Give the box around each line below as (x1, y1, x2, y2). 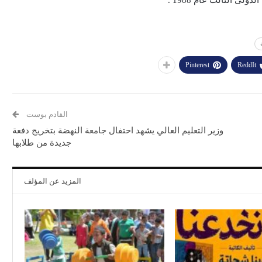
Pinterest (185, 61, 209, 70)
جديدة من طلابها (12, 138, 72, 148)
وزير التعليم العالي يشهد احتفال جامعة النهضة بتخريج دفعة (12, 126, 224, 136)
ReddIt (237, 61, 256, 70)
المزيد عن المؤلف (24, 177, 82, 186)
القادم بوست (25, 110, 68, 119)
